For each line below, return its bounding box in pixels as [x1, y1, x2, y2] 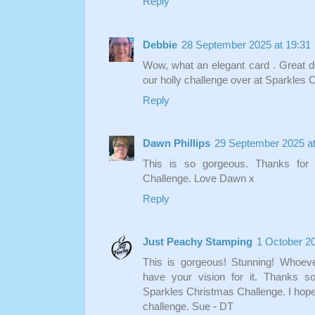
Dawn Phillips [143, 136, 210, 149]
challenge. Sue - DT [143, 300, 233, 313]
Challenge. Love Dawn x [143, 172, 255, 184]
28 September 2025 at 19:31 [181, 38, 311, 51]
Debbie [143, 38, 177, 51]
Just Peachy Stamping [143, 236, 252, 248]
